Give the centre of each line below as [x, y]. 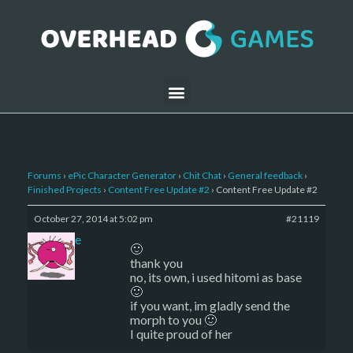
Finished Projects [65, 190]
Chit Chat [202, 175]
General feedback [265, 175]
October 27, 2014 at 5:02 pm [93, 219]
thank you [156, 263]
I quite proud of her [181, 334]
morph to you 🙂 [173, 320]
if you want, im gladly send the [210, 305]
